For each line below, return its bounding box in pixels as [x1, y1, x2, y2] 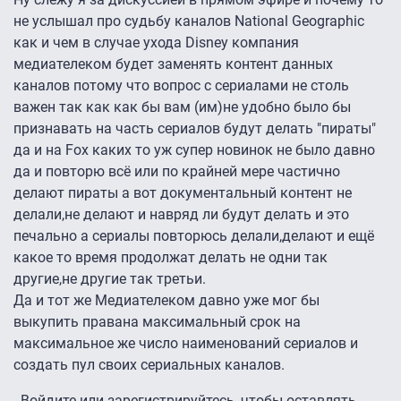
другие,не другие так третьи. [13, 270, 206, 288]
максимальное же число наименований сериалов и [13, 335, 358, 353]
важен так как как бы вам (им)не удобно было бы [13, 98, 351, 116]
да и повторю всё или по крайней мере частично [13, 163, 340, 181]
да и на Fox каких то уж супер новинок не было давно [13, 141, 375, 159]
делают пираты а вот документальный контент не [13, 184, 352, 202]
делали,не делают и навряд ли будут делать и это [13, 206, 349, 224]
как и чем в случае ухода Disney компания [13, 34, 299, 52]
